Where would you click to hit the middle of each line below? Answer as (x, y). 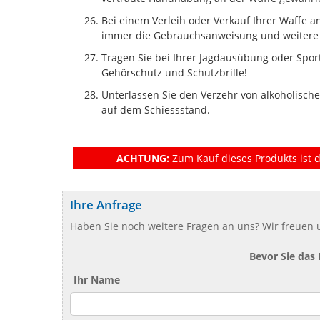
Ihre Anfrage (106, 204)
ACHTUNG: (143, 158)
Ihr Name (97, 279)
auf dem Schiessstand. (156, 109)
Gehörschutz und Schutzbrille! (174, 72)
